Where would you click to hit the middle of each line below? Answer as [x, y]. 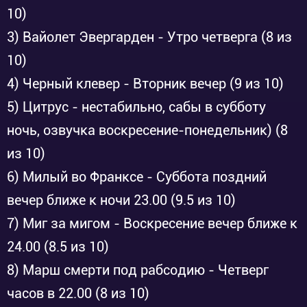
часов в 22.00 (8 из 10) [78, 293]
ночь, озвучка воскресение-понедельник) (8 [147, 130]
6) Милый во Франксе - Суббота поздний [137, 177]
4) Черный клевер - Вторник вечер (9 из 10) [145, 84]
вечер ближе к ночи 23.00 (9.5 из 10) [121, 200]
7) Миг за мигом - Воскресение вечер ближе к [152, 223]
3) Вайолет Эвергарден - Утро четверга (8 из [149, 37]
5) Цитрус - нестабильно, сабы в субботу [136, 107]
